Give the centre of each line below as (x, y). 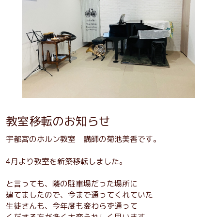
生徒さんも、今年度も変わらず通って (72, 206)
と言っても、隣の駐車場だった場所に (72, 183)
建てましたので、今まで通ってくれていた (79, 194)
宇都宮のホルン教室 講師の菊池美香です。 (83, 139)
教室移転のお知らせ (58, 121)
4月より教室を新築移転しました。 (66, 161)
